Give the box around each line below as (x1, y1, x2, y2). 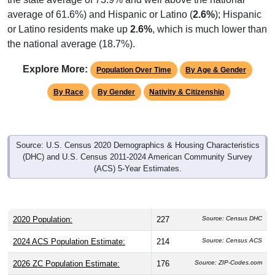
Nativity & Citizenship (149, 76, 225, 85)
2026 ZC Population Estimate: (13, 247, 120, 257)
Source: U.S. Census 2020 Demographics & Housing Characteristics (15, 128, 260, 138)
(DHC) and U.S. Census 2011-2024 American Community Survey (23, 140, 252, 150)
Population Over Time (96, 53, 171, 63)
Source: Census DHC (202, 203, 262, 210)
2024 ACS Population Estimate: (13, 225, 125, 234)
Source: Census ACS (202, 225, 262, 232)
